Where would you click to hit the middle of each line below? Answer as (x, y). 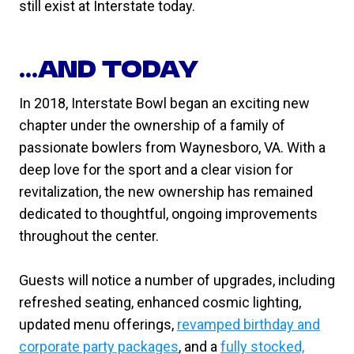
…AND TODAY (109, 68)
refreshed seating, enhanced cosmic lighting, (160, 302)
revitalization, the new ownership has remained (166, 192)
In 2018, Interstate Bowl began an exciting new (164, 103)
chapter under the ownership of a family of (152, 125)
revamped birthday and (249, 324)
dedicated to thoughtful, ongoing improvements (168, 214)
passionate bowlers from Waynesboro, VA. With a (172, 147)
